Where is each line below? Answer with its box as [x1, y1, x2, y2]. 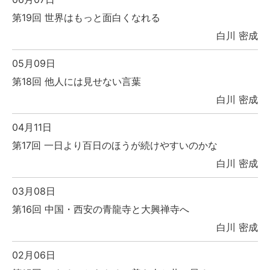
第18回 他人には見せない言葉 [12, 75, 141, 88]
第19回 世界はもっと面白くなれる [12, 11, 160, 24]
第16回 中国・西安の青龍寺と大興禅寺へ [12, 203, 189, 216]
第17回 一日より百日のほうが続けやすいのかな [12, 139, 218, 152]
